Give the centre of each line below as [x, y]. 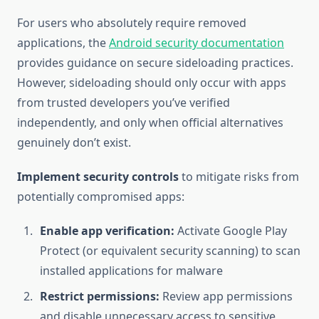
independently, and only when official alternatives [150, 123]
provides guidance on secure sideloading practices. [155, 63]
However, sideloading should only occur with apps [152, 83]
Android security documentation [197, 43]
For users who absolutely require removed [132, 23]
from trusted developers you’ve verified [124, 103]
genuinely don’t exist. [74, 143]
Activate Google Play [231, 231]
